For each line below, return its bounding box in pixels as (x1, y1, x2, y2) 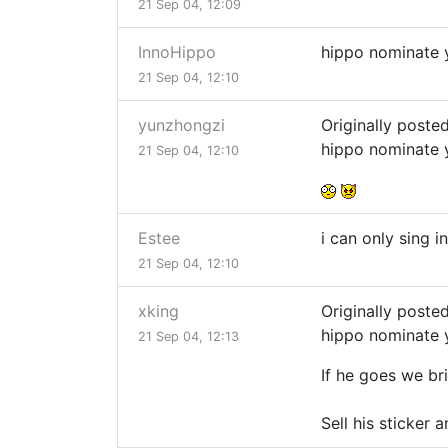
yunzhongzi (138, 115, 225, 136)
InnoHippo (138, 42, 216, 63)
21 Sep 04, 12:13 (138, 329, 239, 345)
